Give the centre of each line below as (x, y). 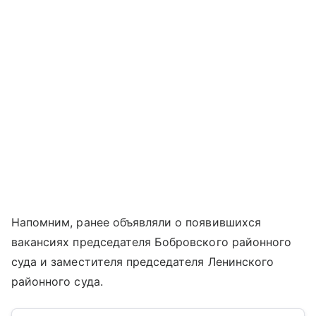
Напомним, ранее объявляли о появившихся (136, 222)
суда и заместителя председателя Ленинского (143, 261)
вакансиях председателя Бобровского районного (152, 242)
